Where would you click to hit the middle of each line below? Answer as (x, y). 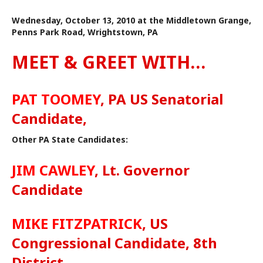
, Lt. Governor (142, 170)
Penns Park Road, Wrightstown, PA (85, 32)
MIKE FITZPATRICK (77, 224)
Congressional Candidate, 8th (114, 243)
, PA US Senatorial (162, 99)
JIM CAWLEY (53, 170)
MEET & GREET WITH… (109, 62)
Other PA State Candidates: (70, 140)
